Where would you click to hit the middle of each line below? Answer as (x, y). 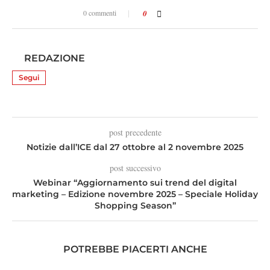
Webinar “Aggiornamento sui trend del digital (135, 183)
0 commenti (99, 13)
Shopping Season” (135, 206)
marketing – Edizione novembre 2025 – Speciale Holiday (135, 194)
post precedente (135, 132)
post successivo (135, 168)
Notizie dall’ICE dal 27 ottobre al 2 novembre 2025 (135, 147)
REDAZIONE (55, 58)
